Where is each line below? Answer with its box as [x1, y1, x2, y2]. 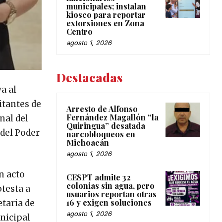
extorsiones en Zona [66, 17, 144, 28]
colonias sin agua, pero [66, 180, 155, 191]
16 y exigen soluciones [66, 197, 152, 208]
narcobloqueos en [66, 128, 135, 139]
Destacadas [56, 69, 122, 85]
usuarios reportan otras [66, 188, 157, 199]
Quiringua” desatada [66, 120, 145, 131]
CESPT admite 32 [66, 171, 131, 182]
